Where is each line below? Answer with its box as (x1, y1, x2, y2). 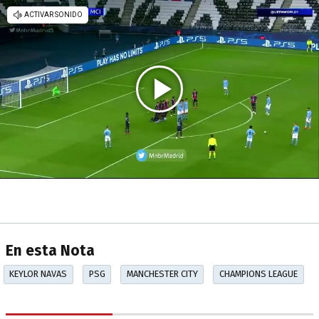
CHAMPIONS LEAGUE (219, 268, 298, 280)
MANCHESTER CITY (126, 268, 198, 280)
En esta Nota (6, 242, 95, 261)
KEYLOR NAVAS (9, 268, 68, 280)
